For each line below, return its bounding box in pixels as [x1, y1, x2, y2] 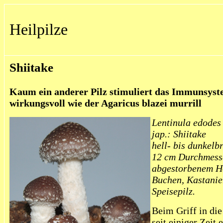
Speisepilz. [152, 186, 195, 197]
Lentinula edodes [152, 117, 221, 128]
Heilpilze [9, 20, 68, 38]
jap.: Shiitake [152, 128, 206, 139]
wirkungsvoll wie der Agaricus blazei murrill [9, 98, 202, 109]
